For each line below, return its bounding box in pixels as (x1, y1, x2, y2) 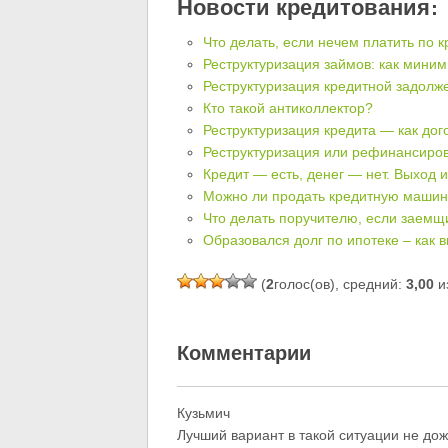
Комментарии (176, 335, 311, 369)
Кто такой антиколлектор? (203, 100, 374, 116)
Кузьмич (176, 404, 230, 421)
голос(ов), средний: (273, 275, 406, 292)
